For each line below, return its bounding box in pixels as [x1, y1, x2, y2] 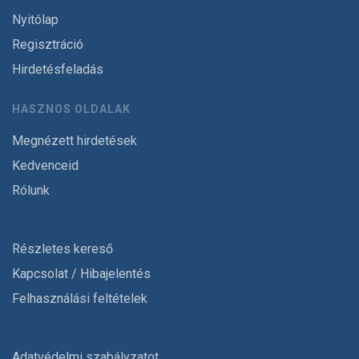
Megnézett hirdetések [12, 133, 137, 148]
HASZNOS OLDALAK [12, 103, 131, 115]
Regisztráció [12, 37, 83, 52]
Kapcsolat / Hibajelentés [12, 266, 151, 281]
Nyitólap [12, 12, 58, 27]
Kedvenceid [12, 158, 79, 173]
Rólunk [12, 183, 50, 198]
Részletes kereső [12, 241, 113, 256]
